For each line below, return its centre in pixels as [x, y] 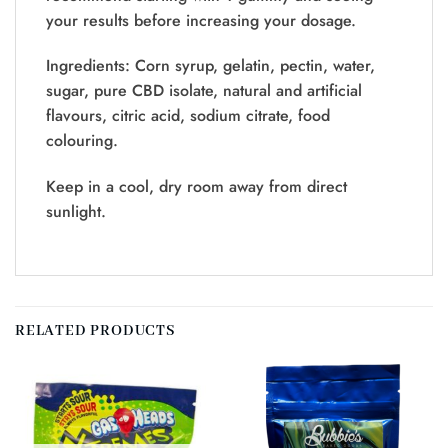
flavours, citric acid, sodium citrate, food [188, 116]
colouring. [82, 141]
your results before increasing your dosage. [201, 20]
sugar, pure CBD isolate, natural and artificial [204, 91]
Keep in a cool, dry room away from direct [196, 187]
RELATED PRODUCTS [95, 330]
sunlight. [76, 212]
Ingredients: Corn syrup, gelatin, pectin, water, [210, 66]
